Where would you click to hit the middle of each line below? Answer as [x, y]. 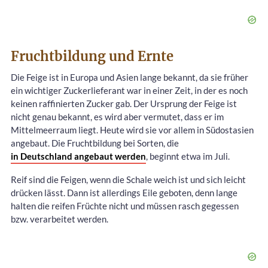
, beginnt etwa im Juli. [188, 156]
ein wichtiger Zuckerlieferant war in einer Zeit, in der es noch [129, 90]
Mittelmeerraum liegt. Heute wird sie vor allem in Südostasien [132, 130]
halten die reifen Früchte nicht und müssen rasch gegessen [125, 205]
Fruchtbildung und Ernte [92, 56]
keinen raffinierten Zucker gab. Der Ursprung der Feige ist [124, 103]
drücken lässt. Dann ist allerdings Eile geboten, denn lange [124, 192]
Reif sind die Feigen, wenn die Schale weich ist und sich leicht [128, 179]
